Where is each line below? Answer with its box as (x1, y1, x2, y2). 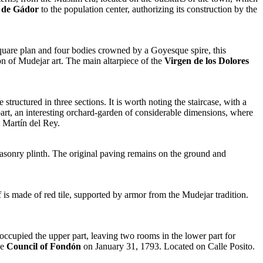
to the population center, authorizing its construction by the (39, 4, 257, 15)
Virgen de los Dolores (164, 56, 249, 66)
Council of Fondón (6, 241, 81, 252)
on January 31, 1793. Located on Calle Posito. (81, 241, 255, 252)
